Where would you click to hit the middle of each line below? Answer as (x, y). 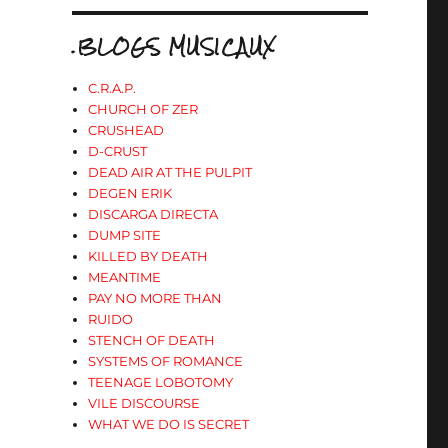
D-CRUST (118, 151)
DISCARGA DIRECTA (153, 214)
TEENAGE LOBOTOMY (161, 382)
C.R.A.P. (112, 88)
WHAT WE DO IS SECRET (169, 424)
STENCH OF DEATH (152, 340)
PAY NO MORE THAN (155, 298)
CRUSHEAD (126, 130)
